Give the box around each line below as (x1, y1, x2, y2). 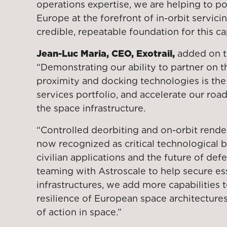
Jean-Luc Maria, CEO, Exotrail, (36, 48, 175, 59)
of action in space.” (36, 207, 122, 217)
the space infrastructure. (36, 103, 145, 113)
